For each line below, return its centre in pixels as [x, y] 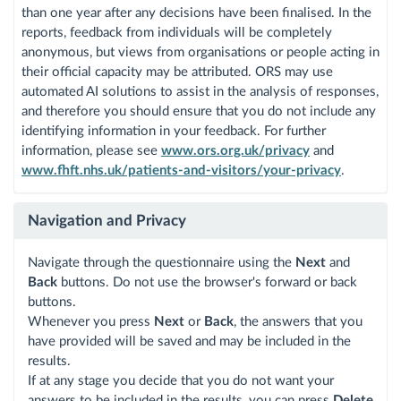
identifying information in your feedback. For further [174, 131]
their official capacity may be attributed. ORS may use [177, 72]
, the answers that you [298, 321]
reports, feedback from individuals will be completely [177, 32]
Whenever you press [91, 321]
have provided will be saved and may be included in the [189, 341]
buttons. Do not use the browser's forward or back [207, 282]
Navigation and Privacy [107, 220]
